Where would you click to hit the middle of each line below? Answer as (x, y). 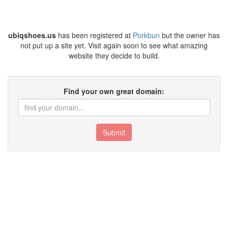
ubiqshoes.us (32, 35)
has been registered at (94, 35)
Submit (114, 132)
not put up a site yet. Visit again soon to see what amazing (114, 45)
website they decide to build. (114, 55)
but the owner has (190, 35)
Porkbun (146, 35)
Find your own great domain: (114, 91)
